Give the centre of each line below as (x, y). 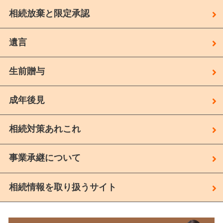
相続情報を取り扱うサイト (62, 187)
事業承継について (45, 158)
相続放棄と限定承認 (49, 13)
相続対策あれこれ (45, 129)
